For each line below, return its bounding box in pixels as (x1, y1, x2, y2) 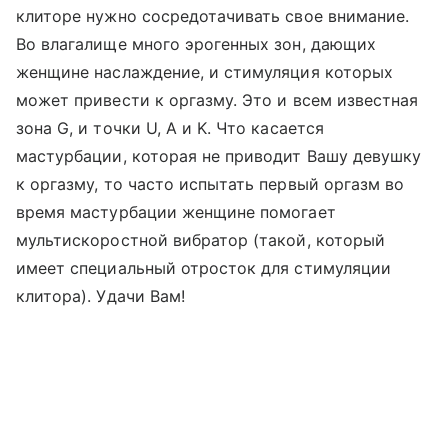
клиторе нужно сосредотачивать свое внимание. (16, 6, 410, 26)
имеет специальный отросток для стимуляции (16, 258, 391, 278)
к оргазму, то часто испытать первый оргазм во (16, 174, 405, 194)
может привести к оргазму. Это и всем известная (16, 90, 419, 110)
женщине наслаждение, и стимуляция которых (16, 62, 393, 82)
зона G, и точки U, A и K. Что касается (16, 118, 324, 138)
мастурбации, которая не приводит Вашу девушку (16, 146, 422, 166)
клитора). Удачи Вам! (16, 286, 185, 306)
